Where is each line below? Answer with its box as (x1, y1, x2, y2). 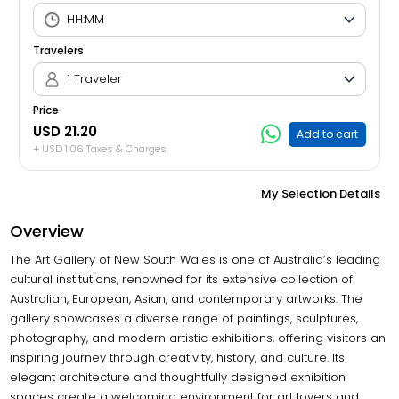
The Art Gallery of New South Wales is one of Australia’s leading (10, 251, 381, 268)
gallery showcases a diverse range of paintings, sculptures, (10, 310, 359, 327)
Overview (10, 220, 85, 242)
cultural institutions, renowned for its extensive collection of (10, 271, 354, 288)
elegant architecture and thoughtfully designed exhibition (10, 369, 346, 386)
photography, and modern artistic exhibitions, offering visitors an (10, 330, 387, 346)
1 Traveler (67, 70, 123, 87)
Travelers (33, 43, 85, 58)
